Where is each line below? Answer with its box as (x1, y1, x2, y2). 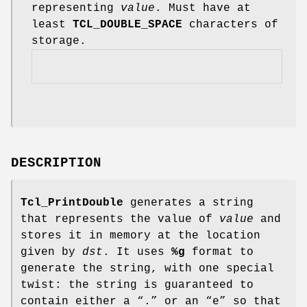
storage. (32, 34, 86, 47)
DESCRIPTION (11, 156, 101, 171)
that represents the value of (21, 213, 219, 226)
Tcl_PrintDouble (21, 197, 123, 210)
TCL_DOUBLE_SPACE (73, 18, 182, 31)
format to (185, 246, 254, 259)
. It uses (103, 246, 171, 259)
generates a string (123, 197, 254, 210)
